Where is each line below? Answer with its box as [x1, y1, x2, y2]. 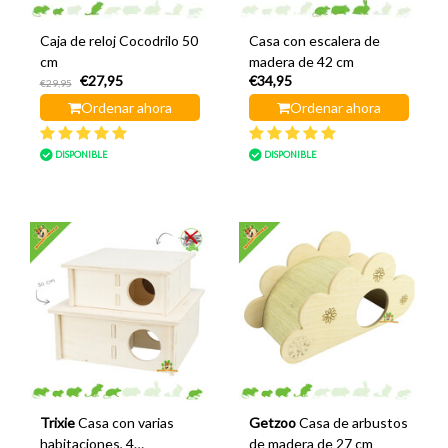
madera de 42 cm [248, 53, 354, 70]
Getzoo [248, 414, 296, 431]
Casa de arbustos [298, 414, 408, 431]
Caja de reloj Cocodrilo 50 [39, 32, 198, 49]
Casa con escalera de [248, 32, 380, 49]
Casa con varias [77, 414, 174, 431]
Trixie [39, 414, 75, 431]
